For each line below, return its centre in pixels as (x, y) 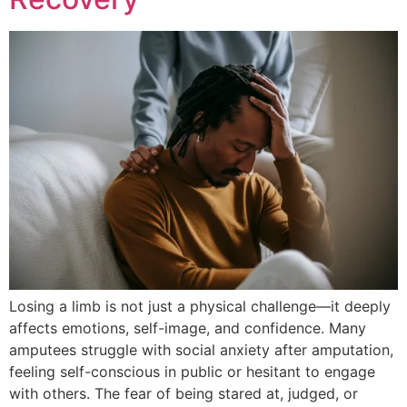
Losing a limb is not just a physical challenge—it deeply (200, 307)
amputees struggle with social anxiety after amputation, (201, 350)
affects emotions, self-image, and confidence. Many (188, 328)
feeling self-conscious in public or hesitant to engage (192, 372)
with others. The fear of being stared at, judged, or (184, 394)
